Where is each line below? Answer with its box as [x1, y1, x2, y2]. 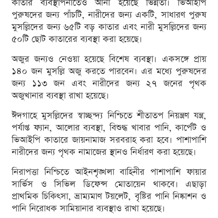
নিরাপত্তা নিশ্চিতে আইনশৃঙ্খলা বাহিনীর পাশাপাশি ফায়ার [12, 165, 206, 178]
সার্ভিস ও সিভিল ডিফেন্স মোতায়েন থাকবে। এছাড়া [12, 178, 206, 190]
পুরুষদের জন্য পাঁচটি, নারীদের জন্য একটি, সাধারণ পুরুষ [12, 8, 206, 21]
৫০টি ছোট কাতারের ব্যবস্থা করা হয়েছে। [12, 33, 142, 45]
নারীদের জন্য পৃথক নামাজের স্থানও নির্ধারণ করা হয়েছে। [12, 145, 196, 158]
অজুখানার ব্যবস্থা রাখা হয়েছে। [12, 89, 109, 102]
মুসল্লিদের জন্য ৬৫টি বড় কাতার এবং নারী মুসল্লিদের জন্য [12, 20, 206, 33]
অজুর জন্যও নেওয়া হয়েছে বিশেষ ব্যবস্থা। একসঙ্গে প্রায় [12, 53, 206, 65]
